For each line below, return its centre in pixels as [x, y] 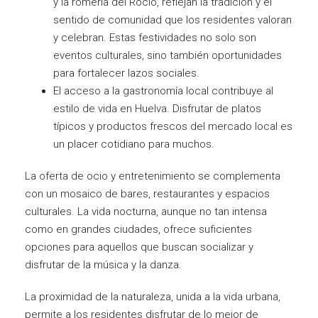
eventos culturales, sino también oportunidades [168, 55]
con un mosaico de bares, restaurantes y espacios [147, 193]
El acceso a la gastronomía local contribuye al [163, 91]
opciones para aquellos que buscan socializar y [139, 247]
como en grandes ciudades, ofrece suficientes [138, 229]
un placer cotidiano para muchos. [134, 144]
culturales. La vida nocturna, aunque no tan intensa [146, 211]
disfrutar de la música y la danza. [103, 264]
